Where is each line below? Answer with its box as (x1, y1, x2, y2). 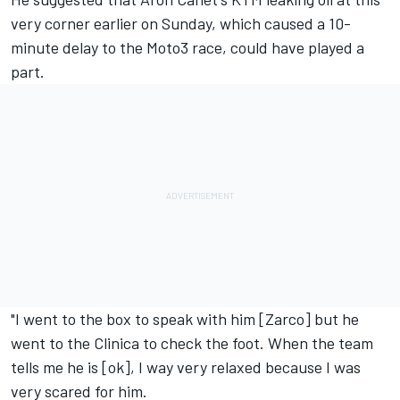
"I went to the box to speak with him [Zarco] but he (11, 309, 359, 329)
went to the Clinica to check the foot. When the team (11, 333, 373, 354)
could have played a (227, 37, 364, 58)
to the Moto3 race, (102, 37, 227, 58)
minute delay (11, 37, 102, 58)
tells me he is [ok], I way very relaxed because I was (11, 357, 361, 378)
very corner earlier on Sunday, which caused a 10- (11, 13, 351, 34)
